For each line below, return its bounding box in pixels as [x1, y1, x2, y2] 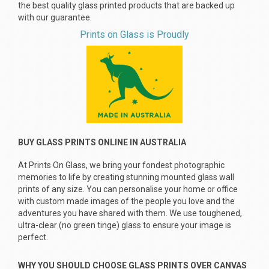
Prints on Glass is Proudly [80, 29, 189, 40]
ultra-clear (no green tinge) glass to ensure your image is [18, 220, 231, 230]
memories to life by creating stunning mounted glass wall [18, 172, 234, 182]
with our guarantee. [18, 13, 92, 22]
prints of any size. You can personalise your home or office [18, 184, 238, 194]
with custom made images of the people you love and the [18, 196, 235, 206]
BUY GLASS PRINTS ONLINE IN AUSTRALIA [18, 137, 186, 147]
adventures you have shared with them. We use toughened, [18, 208, 242, 218]
